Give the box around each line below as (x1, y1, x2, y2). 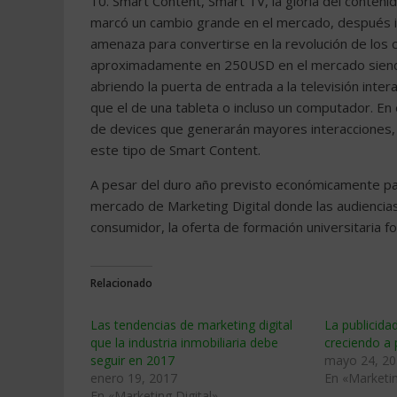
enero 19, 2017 (90, 370, 177, 386)
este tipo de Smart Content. (90, 141, 261, 159)
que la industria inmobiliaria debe (90, 334, 278, 351)
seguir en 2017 (90, 352, 175, 369)
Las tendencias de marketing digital (90, 316, 292, 333)
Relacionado (90, 276, 152, 291)
